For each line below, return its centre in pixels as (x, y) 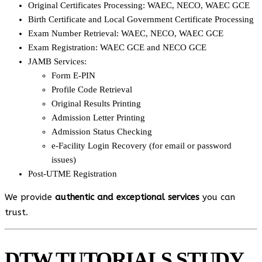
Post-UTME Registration (73, 174)
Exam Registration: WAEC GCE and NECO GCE (117, 48)
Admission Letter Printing (98, 118)
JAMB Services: (57, 62)
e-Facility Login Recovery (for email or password (142, 146)
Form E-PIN (73, 76)
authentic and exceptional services (127, 197)
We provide (30, 197)
